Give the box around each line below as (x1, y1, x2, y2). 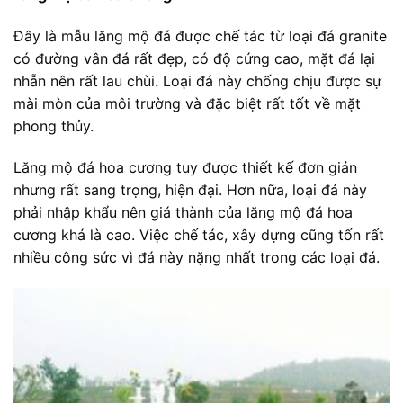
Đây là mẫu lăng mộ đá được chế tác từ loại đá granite (13, 26, 387, 45)
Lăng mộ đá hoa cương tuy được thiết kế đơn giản (13, 157, 357, 176)
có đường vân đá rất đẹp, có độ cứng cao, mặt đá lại (13, 49, 375, 67)
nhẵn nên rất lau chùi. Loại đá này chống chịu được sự (13, 71, 381, 90)
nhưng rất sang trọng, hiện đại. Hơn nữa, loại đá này (13, 180, 367, 199)
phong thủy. (13, 116, 94, 135)
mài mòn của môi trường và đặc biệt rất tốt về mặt (13, 94, 361, 112)
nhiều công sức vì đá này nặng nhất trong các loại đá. (13, 247, 380, 266)
